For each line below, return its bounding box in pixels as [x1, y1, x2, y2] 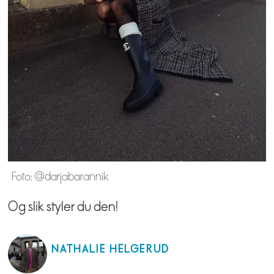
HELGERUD [109, 242, 170, 256]
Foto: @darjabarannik [11, 170, 109, 184]
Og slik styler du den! [8, 199, 119, 215]
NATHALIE [51, 242, 106, 256]
